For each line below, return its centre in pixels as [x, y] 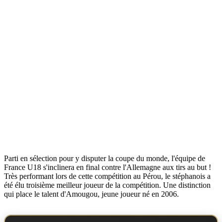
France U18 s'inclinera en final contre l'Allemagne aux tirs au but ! [108, 167]
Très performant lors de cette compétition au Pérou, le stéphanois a [107, 176]
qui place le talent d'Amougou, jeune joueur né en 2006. [91, 194]
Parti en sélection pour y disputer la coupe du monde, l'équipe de [105, 158]
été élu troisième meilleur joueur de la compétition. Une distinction [107, 185]
